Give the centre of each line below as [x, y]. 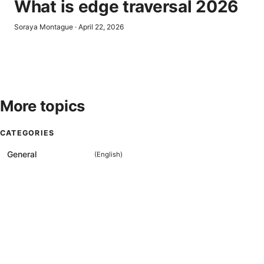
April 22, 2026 [101, 27]
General [22, 154]
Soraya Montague [44, 27]
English [108, 154]
